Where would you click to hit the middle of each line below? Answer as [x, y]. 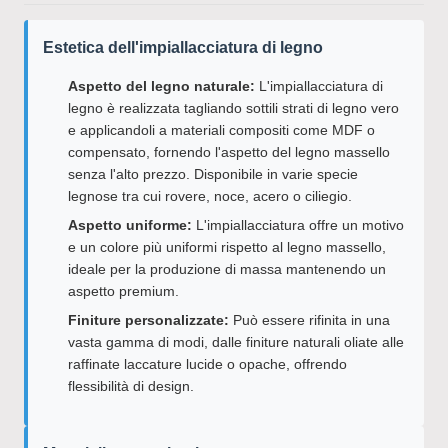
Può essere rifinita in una [309, 320]
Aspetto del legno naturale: [161, 86]
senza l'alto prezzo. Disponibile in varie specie [213, 174]
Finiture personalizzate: [148, 320]
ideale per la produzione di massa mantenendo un [227, 269]
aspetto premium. [123, 291]
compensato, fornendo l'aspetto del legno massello [229, 152]
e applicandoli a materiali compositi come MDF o [221, 130]
